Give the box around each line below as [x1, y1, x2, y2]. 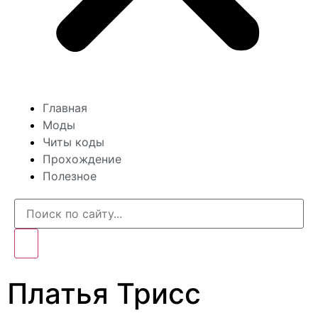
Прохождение [43, 152, 121, 166]
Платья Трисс [7, 276, 201, 311]
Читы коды [43, 135, 104, 149]
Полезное [43, 169, 97, 183]
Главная [43, 101, 87, 115]
